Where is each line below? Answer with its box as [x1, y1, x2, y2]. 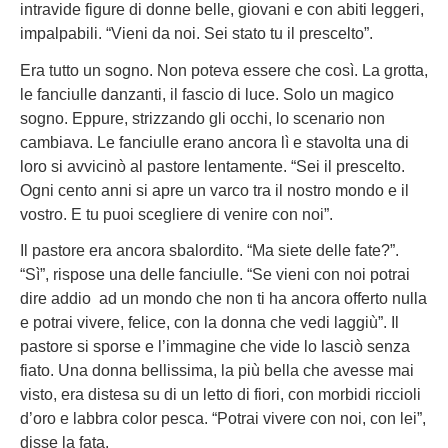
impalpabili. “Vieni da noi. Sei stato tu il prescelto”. [20, 24, 373, 42]
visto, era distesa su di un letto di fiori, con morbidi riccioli [20, 386, 421, 404]
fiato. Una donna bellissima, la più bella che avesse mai [20, 362, 414, 380]
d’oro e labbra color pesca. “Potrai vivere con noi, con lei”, [20, 410, 426, 428]
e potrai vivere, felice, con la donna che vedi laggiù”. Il [20, 314, 399, 332]
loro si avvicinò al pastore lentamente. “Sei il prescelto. [20, 157, 405, 175]
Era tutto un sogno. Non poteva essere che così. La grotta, [20, 61, 428, 79]
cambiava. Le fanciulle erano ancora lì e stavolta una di [20, 133, 409, 151]
